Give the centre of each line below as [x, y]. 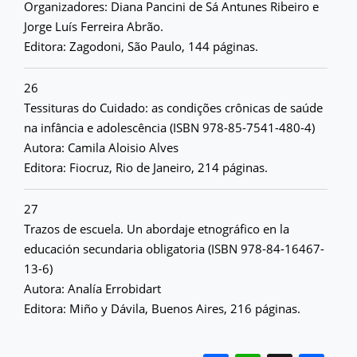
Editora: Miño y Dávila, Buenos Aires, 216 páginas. [162, 308]
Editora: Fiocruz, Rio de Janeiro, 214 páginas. [146, 167]
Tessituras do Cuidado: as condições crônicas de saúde [173, 108]
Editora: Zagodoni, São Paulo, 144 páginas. [141, 46]
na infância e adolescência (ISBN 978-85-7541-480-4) [169, 127]
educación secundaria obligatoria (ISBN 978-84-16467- [174, 249]
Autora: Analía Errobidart [92, 288]
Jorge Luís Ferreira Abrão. [94, 26]
